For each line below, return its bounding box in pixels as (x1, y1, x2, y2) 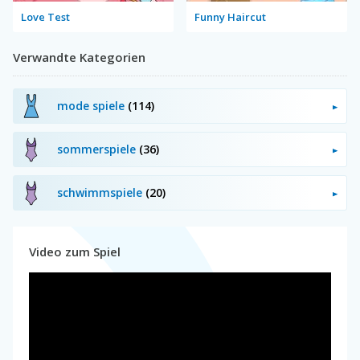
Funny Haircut (194, 9, 266, 24)
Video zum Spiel (29, 243, 121, 260)
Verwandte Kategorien (13, 48, 145, 65)
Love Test (21, 9, 70, 24)
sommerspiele (57, 141, 139, 157)
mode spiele (57, 97, 128, 113)
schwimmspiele (57, 184, 145, 200)
